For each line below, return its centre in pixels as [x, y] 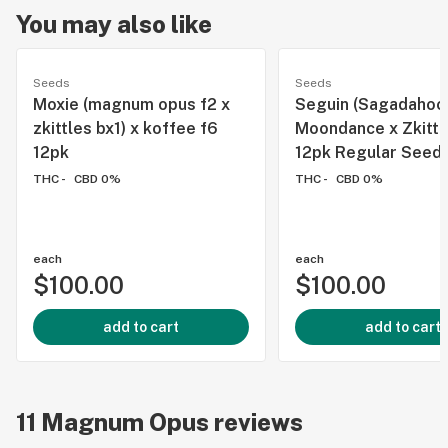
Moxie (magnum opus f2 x [131, 104]
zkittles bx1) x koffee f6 [125, 128]
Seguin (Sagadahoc [370, 104]
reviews [256, 422]
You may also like [114, 24]
